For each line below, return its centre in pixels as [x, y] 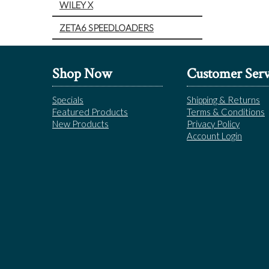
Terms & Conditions [226, 111]
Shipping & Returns [223, 99]
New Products [80, 123]
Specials [68, 99]
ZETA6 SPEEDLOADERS [107, 27]
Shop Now [82, 73]
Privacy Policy [213, 123]
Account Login [214, 135]
